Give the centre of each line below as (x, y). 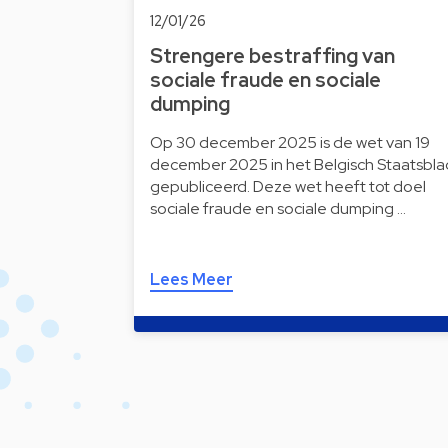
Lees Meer (191, 280)
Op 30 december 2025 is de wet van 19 (290, 143)
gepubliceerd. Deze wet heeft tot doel (288, 187)
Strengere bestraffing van (272, 56)
